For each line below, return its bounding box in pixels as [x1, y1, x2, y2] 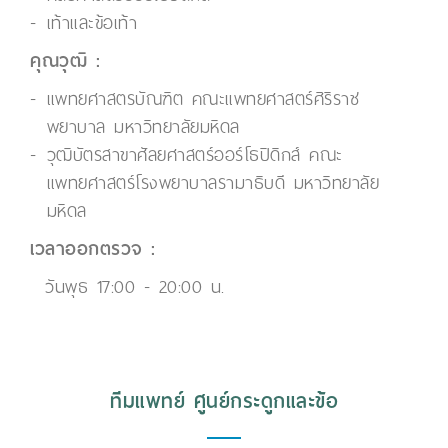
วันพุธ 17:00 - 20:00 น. [45, 271, 225, 303]
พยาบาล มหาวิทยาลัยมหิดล [46, 111, 240, 143]
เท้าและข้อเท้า [46, 7, 137, 39]
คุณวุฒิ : [30, 45, 100, 76]
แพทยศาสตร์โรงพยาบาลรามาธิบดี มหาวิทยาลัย [46, 167, 379, 199]
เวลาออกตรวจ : [30, 233, 156, 264]
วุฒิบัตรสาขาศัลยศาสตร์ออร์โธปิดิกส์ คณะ [46, 139, 343, 171]
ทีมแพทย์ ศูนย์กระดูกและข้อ [110, 384, 338, 418]
